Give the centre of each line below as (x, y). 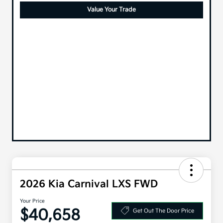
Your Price (32, 201)
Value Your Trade (111, 9)
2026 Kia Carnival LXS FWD (89, 184)
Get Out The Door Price (163, 211)
